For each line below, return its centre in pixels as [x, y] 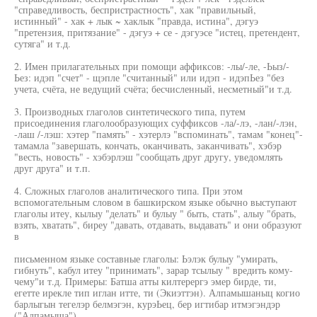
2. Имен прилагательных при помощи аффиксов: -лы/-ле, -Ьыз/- [152, 66]
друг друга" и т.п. [52, 168]
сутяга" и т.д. [42, 44]
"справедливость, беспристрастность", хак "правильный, [135, 10]
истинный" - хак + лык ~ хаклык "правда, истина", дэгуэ [136, 21]
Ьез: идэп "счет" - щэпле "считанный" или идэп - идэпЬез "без [149, 77]
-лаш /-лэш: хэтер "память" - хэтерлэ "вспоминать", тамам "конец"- [158, 134]
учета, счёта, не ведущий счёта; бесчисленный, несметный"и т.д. [153, 89]
